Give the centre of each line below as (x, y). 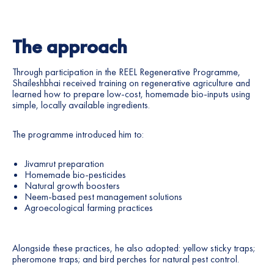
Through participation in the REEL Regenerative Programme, (126, 72)
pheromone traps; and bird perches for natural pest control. (126, 259)
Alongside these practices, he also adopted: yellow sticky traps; (134, 248)
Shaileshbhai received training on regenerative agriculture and (131, 83)
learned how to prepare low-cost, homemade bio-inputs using (131, 94)
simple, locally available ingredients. (81, 105)
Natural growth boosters (72, 186)
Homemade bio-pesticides (75, 175)
